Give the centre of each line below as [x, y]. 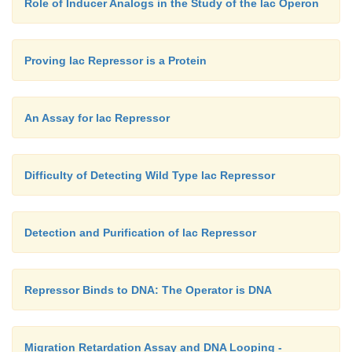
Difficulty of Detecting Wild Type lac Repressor [150, 176]
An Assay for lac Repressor [97, 118]
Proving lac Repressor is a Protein [115, 61]
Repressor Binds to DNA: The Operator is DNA [148, 290]
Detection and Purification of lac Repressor [140, 233]
